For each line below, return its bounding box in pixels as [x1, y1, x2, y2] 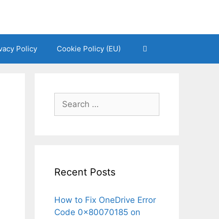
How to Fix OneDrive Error [54, 195, 156, 205]
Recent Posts [54, 166, 115, 178]
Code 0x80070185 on [54, 207, 140, 217]
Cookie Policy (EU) [56, 44, 121, 53]
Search [54, 93, 81, 103]
